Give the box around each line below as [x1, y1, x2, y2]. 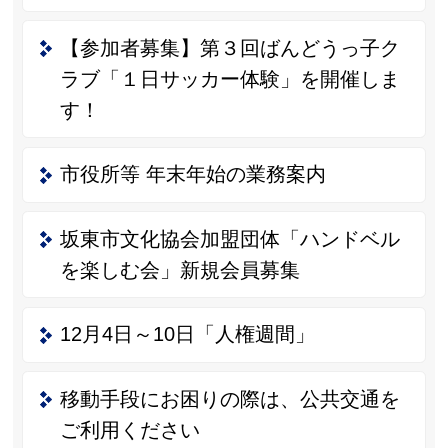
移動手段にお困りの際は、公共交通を [59, 387, 400, 410]
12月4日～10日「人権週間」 [59, 323, 315, 346]
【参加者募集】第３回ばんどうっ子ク [59, 36, 400, 59]
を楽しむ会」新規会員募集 [59, 258, 300, 281]
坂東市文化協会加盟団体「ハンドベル [59, 227, 400, 250]
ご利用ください [59, 418, 200, 441]
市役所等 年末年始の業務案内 [59, 163, 326, 186]
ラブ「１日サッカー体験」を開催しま [59, 67, 400, 90]
